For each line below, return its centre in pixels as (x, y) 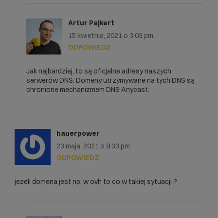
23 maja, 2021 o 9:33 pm (93, 146)
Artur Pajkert (91, 23)
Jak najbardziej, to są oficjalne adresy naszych (99, 71)
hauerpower (78, 133)
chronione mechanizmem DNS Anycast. (88, 89)
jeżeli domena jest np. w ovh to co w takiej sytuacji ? (96, 181)
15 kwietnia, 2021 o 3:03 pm (111, 35)
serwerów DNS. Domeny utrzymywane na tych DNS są (110, 80)
